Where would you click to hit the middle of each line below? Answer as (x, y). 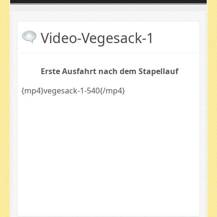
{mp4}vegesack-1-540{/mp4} (73, 90)
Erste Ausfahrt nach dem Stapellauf (108, 71)
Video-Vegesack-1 (97, 37)
